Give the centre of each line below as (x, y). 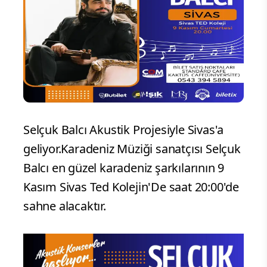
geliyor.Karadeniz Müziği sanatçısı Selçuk (132, 148)
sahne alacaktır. (65, 206)
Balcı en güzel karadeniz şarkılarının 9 (124, 167)
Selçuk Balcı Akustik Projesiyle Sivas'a (124, 129)
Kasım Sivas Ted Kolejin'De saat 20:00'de (131, 187)
